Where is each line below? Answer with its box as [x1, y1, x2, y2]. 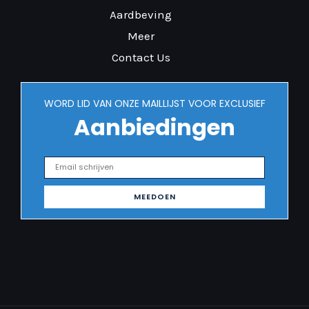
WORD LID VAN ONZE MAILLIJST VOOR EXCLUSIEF [43, 96, 266, 110]
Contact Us [111, 50, 170, 65]
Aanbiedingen [74, 111, 235, 143]
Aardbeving [110, 8, 172, 22]
